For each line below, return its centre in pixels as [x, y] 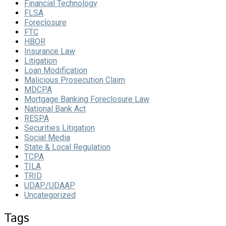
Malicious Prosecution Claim [75, 80]
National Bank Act [55, 109]
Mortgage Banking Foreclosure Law [87, 99]
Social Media [47, 138]
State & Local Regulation [67, 147]
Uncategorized [50, 195]
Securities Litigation [60, 128]
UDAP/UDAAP [50, 186]
